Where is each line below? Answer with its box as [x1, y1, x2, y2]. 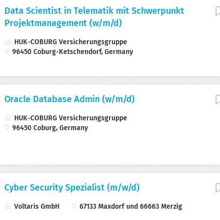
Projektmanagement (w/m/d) [4, 19, 122, 28]
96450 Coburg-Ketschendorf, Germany [10, 49, 133, 56]
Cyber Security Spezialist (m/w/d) [4, 184, 139, 193]
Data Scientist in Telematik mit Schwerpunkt [4, 7, 184, 16]
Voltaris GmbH [12, 203, 59, 211]
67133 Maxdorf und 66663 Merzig [78, 203, 182, 211]
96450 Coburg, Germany [10, 125, 88, 132]
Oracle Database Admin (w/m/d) [4, 95, 135, 105]
